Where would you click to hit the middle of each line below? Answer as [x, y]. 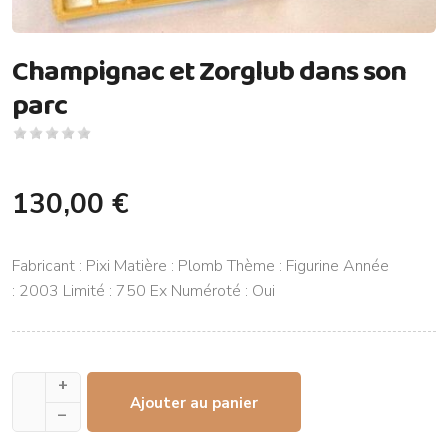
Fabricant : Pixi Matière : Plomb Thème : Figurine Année [200, 265]
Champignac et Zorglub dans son [209, 69]
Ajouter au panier [194, 402]
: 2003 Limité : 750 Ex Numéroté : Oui [143, 290]
